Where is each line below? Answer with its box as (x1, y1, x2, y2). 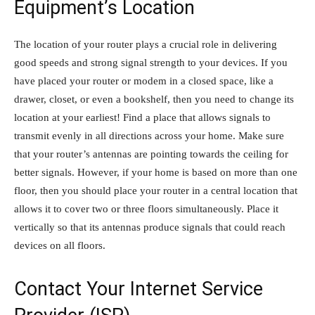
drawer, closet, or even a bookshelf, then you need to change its (14, 93, 294, 105)
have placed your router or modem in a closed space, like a (14, 75, 274, 86)
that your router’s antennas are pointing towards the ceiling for (14, 148, 288, 160)
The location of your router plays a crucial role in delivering (14, 38, 277, 50)
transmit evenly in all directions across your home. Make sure (14, 129, 284, 141)
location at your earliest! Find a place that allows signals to (14, 111, 271, 123)
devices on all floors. (14, 239, 105, 251)
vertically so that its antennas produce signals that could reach (14, 221, 285, 233)
